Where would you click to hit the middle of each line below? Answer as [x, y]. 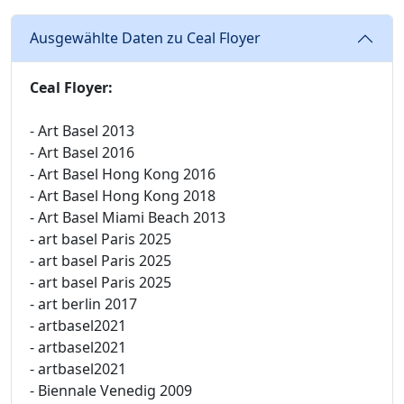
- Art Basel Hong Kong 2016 [123, 174]
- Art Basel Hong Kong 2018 [123, 195]
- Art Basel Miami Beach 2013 [128, 217]
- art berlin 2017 [83, 303]
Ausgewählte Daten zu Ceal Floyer [145, 38]
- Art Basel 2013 [82, 130]
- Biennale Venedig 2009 [111, 390]
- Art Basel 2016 [82, 152]
